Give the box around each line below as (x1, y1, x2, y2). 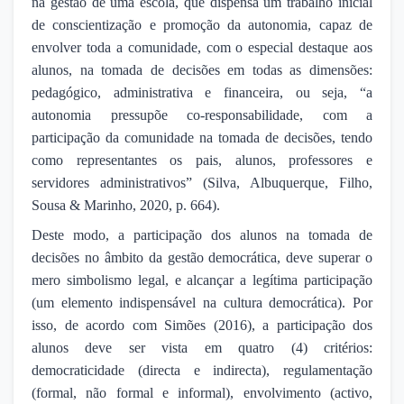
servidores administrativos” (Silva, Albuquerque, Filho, (32, 174, 372, 190)
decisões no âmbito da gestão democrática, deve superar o (32, 249, 372, 265)
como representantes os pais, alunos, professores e (32, 151, 372, 168)
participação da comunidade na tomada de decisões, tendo (32, 129, 372, 145)
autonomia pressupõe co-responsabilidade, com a (32, 106, 372, 123)
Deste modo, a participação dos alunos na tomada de (32, 226, 372, 243)
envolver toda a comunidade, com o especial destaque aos (32, 39, 372, 55)
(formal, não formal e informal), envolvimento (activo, (32, 384, 372, 400)
